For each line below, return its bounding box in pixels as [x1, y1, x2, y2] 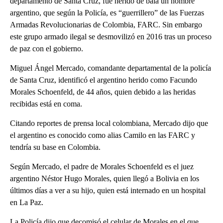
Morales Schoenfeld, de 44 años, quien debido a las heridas [10, 88, 196, 97]
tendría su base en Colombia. [10, 143, 101, 152]
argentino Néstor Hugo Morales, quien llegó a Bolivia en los [10, 174, 199, 183]
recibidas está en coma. [10, 100, 82, 109]
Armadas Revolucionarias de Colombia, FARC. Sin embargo [10, 20, 202, 29]
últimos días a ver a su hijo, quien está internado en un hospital [10, 186, 206, 195]
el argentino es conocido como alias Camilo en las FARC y [10, 131, 195, 140]
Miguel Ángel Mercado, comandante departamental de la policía [10, 64, 211, 73]
